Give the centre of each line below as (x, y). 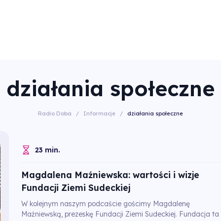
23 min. (47, 150)
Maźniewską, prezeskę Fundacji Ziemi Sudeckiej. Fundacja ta (120, 214)
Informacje (99, 114)
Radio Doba (55, 114)
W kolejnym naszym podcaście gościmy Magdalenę (105, 204)
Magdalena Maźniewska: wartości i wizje (110, 174)
